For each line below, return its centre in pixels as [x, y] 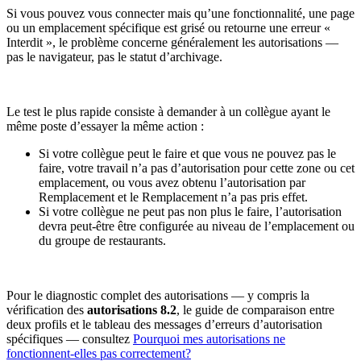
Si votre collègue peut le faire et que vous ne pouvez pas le [187, 154]
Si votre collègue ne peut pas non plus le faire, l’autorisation [190, 212]
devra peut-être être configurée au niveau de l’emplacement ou [197, 226]
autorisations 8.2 [132, 310]
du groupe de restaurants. [102, 241]
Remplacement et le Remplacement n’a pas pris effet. [173, 197]
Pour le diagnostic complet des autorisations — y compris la [158, 296]
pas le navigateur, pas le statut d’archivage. [114, 57]
